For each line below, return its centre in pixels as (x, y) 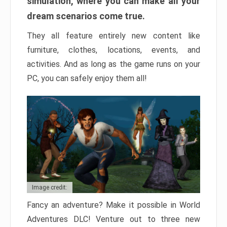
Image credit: (50, 188)
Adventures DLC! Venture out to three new (113, 219)
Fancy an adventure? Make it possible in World (113, 205)
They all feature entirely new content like (113, 36)
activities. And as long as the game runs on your (113, 64)
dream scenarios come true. (86, 16)
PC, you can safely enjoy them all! (87, 78)
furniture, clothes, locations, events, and (113, 50)
